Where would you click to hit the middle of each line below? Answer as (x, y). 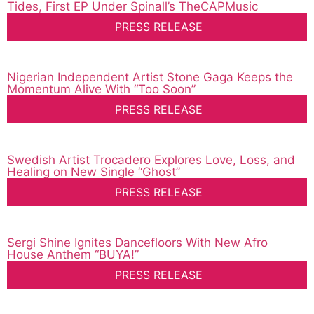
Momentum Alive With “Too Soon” (101, 89)
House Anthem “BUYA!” (73, 255)
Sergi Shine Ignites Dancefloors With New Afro (137, 243)
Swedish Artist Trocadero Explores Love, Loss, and (151, 160)
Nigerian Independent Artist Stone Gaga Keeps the (150, 77)
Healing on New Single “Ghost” (94, 172)
